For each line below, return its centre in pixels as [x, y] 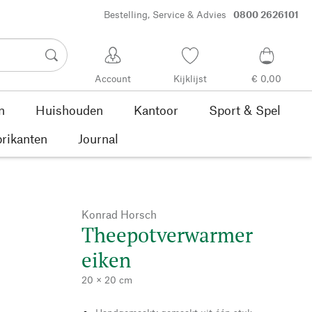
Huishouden [69, 110]
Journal [98, 138]
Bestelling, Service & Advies [165, 15]
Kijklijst [190, 79]
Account [113, 79]
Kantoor [156, 110]
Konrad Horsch [119, 214]
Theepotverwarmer [167, 234]
